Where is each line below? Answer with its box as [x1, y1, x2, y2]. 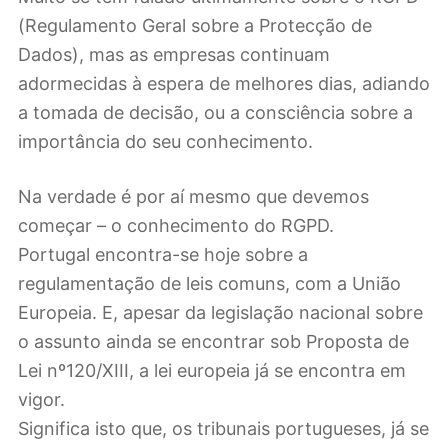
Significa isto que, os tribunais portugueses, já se [18, 417, 429, 439]
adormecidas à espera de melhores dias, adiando [18, 73, 430, 95]
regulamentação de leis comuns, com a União [18, 272, 401, 294]
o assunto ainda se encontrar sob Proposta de [18, 330, 409, 352]
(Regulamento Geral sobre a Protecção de [18, 15, 372, 37]
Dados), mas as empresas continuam [18, 44, 330, 66]
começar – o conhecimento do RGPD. [18, 214, 334, 236]
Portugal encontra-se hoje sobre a [18, 243, 308, 265]
